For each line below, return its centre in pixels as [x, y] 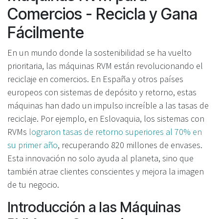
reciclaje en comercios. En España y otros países [95, 79]
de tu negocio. [33, 184]
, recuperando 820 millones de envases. [130, 145]
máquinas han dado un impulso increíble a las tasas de [108, 105]
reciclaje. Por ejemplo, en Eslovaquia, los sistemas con [106, 118]
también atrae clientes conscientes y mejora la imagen [106, 171]
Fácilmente [46, 32]
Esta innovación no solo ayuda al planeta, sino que [100, 158]
